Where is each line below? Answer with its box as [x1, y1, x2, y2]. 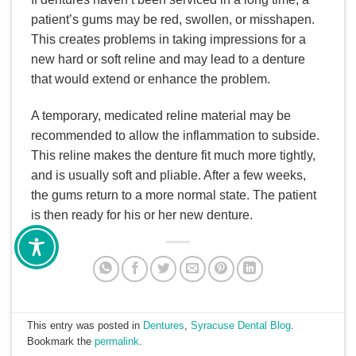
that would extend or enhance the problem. [31, 72, 270, 86]
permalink [95, 335, 140, 347]
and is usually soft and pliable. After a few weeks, [31, 168, 306, 182]
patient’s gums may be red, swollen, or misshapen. [31, 12, 315, 26]
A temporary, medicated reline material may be [31, 108, 291, 122]
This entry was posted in [27, 319, 144, 331]
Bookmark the [27, 335, 95, 347]
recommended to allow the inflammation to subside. [31, 128, 319, 142]
